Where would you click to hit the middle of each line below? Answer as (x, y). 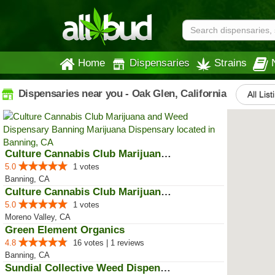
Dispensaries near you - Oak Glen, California (121, 93)
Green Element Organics (65, 230)
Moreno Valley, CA (38, 217)
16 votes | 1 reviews (109, 243)
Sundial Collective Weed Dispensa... (165, 268)
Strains (230, 63)
